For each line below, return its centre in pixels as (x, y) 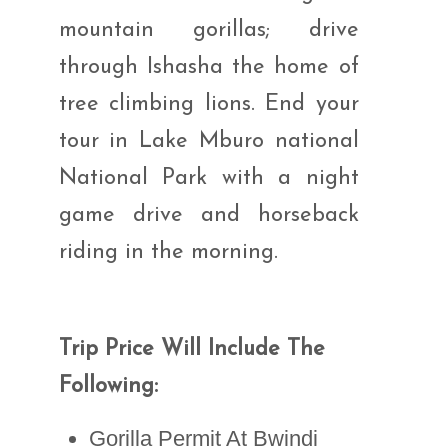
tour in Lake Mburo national (208, 141)
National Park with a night (208, 178)
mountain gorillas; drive (208, 30)
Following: (108, 386)
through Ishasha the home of (208, 67)
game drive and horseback (208, 215)
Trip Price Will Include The (191, 349)
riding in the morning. (168, 252)
